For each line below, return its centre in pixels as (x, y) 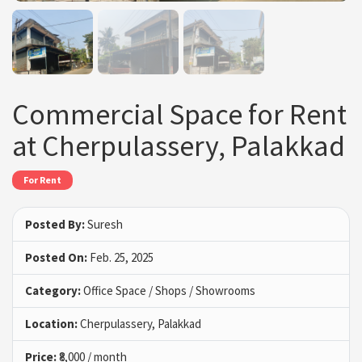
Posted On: (56, 257)
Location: (51, 323)
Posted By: (55, 224)
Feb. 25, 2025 (120, 257)
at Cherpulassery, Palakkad (179, 146)
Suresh (104, 224)
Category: (53, 290)
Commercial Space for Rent (179, 115)
